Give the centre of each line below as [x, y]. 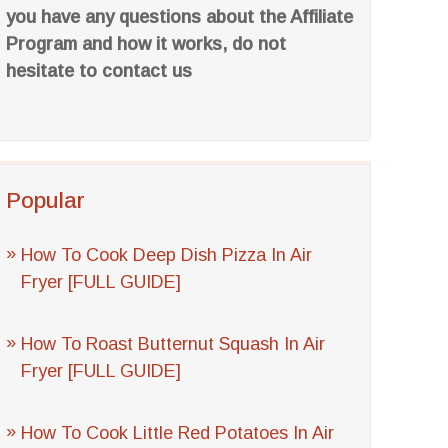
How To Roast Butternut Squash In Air [173, 344]
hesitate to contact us [99, 71]
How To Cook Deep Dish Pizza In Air [167, 255]
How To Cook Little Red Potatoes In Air [178, 433]
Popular [46, 200]
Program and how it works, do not [146, 44]
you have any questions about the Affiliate [180, 17]
